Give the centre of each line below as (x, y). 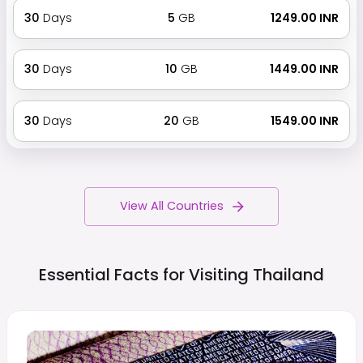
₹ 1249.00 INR (304, 17)
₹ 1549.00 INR (304, 120)
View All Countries (172, 206)
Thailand (288, 274)
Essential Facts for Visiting (144, 274)
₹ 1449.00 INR (303, 69)
